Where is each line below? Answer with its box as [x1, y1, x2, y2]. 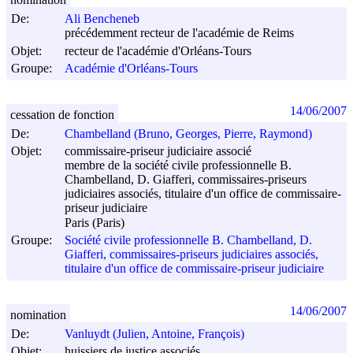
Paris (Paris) [65, 216, 124, 230]
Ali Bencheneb [65, 12, 139, 26]
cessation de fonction [10, 107, 114, 121]
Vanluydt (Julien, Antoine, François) [65, 327, 244, 341]
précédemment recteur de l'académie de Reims [65, 26, 294, 40]
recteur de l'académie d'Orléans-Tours [65, 44, 251, 58]
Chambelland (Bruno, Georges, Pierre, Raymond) [65, 127, 312, 141]
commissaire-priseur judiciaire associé [65, 144, 251, 158]
